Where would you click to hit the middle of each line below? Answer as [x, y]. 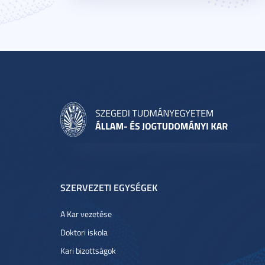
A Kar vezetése [86, 214]
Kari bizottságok [88, 251]
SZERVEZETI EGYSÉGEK [109, 187]
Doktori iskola [84, 232]
